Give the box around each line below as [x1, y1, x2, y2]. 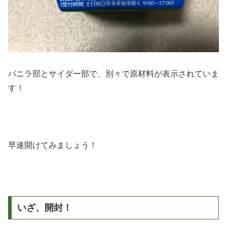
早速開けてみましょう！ [8, 141, 97, 150]
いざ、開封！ [17, 202, 72, 213]
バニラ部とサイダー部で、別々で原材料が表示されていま [8, 69, 219, 78]
